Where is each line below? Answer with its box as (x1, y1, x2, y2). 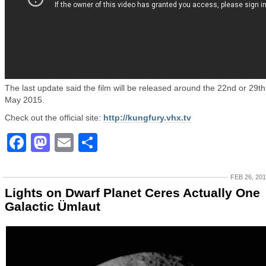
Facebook (26, 132, 116, 153)
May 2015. (5, 95, 45, 104)
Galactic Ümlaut (5, 199, 100, 213)
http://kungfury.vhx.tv (103, 113, 191, 122)
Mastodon (50, 132, 141, 153)
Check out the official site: (5, 113, 103, 122)
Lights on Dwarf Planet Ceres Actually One (5, 186, 260, 199)
